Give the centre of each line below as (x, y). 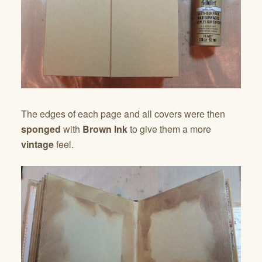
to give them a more (169, 129)
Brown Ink (105, 129)
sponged (41, 129)
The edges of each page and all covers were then (123, 114)
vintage (37, 144)
